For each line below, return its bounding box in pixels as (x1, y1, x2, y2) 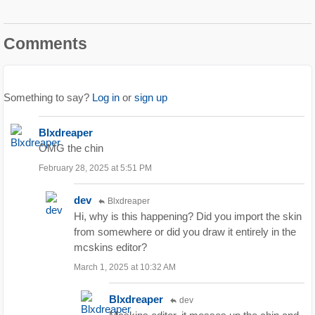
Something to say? (4, 91, 92, 104)
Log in (92, 91, 120, 104)
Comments (4, 35, 87, 53)
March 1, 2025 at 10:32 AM (74, 262, 176, 273)
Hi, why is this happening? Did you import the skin (74, 210, 302, 223)
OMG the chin (39, 142, 103, 155)
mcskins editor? (74, 241, 147, 254)
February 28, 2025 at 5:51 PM (39, 163, 152, 174)
